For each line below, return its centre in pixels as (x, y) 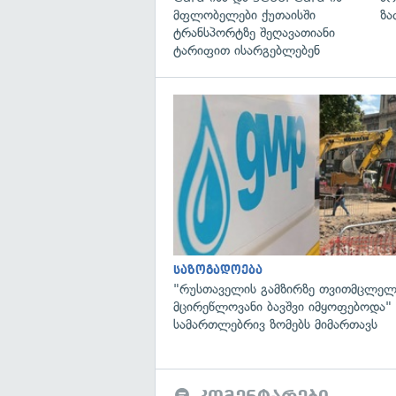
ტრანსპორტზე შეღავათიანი (254, 32)
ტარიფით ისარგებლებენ (247, 50)
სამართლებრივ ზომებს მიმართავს (275, 324)
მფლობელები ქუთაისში (244, 15)
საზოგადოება (218, 270)
